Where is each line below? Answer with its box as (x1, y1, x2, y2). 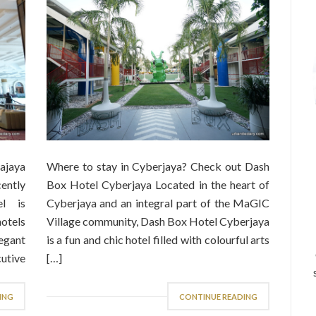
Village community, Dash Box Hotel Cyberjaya (46, 214, 270, 228)
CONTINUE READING (179, 292, 258, 301)
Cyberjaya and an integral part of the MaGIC (46, 196, 270, 209)
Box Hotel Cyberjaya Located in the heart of (46, 178, 270, 191)
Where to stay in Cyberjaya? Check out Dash (46, 159, 270, 173)
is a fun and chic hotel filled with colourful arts (46, 233, 270, 246)
